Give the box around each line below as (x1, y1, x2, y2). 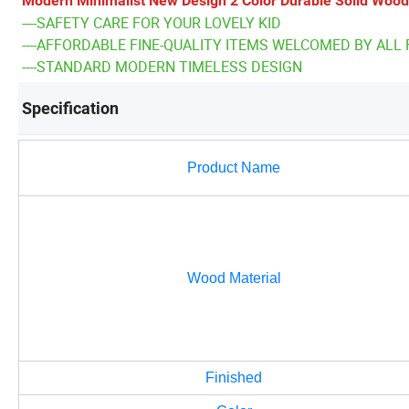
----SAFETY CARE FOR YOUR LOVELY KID (22, 13, 281, 34)
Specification (22, 99, 119, 119)
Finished (205, 370, 262, 386)
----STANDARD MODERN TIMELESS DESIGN (22, 57, 302, 78)
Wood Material (186, 270, 281, 287)
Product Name (187, 160, 280, 176)
